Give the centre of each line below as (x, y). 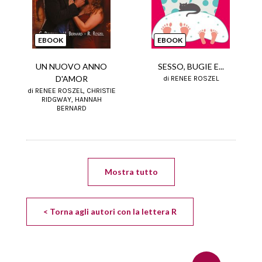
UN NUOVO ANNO (71, 66)
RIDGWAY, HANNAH (71, 99)
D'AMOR (71, 78)
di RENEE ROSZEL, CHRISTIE (71, 90)
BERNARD (71, 108)
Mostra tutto (131, 171)
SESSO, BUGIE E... (191, 67)
